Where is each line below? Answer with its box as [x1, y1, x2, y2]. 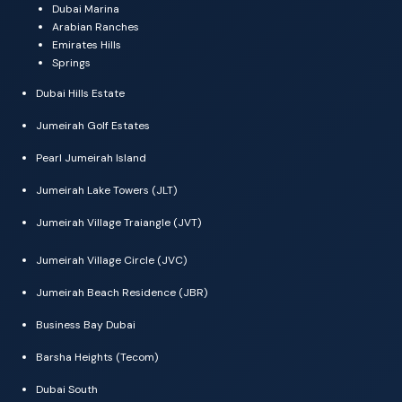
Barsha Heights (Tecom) [36, 350, 158, 365]
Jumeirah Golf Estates [36, 118, 150, 134]
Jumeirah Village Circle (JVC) [36, 253, 187, 268]
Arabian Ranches [52, 20, 139, 35]
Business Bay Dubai [36, 318, 135, 333]
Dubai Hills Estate [36, 86, 125, 101]
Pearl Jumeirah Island [36, 151, 146, 166]
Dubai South [36, 382, 98, 398]
